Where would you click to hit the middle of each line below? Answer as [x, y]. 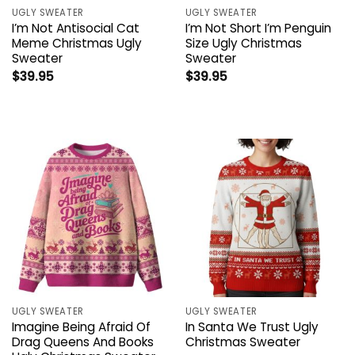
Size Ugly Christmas [243, 43]
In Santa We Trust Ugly [252, 326]
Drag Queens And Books [82, 342]
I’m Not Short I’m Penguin [258, 28]
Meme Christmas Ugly [76, 43]
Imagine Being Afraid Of [81, 326]
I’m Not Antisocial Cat [75, 28]
